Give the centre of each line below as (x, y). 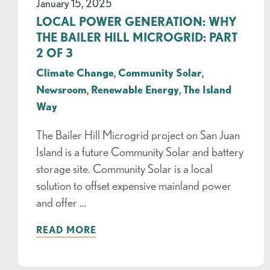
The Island (207, 89)
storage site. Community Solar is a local (124, 169)
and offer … (61, 202)
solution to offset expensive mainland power (134, 186)
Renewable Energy (135, 89)
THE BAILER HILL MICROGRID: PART (137, 37)
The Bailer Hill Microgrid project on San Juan (138, 135)
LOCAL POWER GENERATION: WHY (137, 22)
